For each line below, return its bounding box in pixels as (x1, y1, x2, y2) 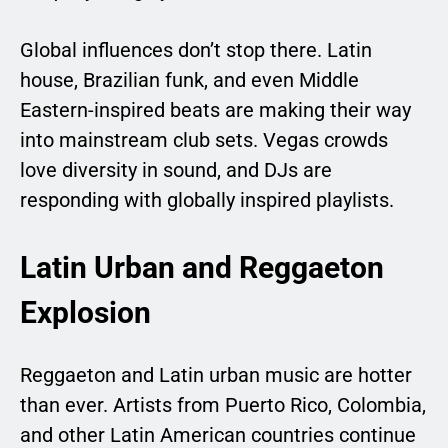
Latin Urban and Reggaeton (20, 250, 384, 286)
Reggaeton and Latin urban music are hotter (20, 363, 412, 388)
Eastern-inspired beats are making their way (20, 98, 411, 123)
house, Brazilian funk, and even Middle (20, 68, 359, 93)
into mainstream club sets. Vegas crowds (20, 128, 388, 153)
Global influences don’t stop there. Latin (20, 38, 372, 63)
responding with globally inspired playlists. (20, 188, 394, 213)
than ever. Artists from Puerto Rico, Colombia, (20, 393, 426, 418)
